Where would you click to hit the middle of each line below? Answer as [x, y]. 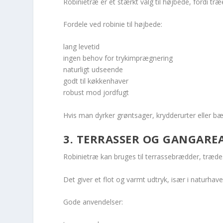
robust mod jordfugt [96, 93]
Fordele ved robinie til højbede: [113, 24]
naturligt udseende [93, 70]
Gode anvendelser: [93, 202]
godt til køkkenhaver [96, 81]
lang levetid [82, 47]
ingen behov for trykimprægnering [118, 58]
